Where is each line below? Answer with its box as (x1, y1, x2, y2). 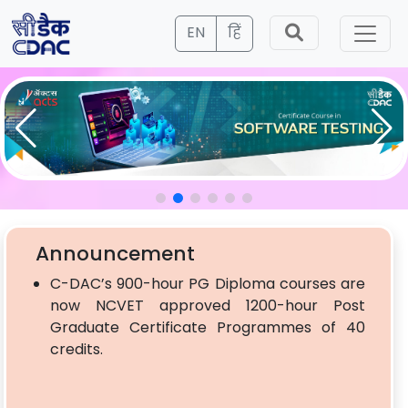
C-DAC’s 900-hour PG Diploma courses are (50, 272, 365, 294)
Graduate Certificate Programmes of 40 (50, 316, 365, 338)
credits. (50, 338, 103, 360)
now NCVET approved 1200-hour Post (50, 294, 365, 316)
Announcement (36, 239, 195, 268)
